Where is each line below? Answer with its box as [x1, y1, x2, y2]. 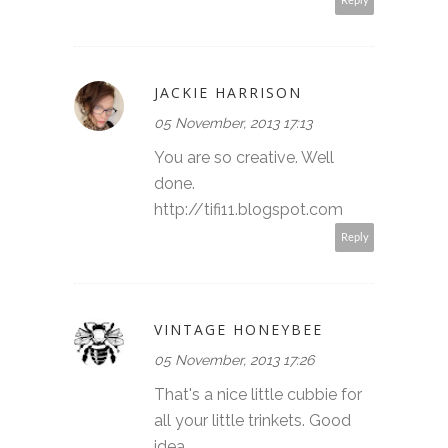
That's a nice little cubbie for [154, 384, 362, 404]
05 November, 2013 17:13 [154, 114, 312, 131]
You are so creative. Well [154, 147, 334, 167]
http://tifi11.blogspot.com [154, 199, 343, 219]
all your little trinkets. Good [154, 410, 351, 430]
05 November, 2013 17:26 [154, 351, 314, 368]
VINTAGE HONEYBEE [154, 319, 323, 339]
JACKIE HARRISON [154, 82, 302, 102]
